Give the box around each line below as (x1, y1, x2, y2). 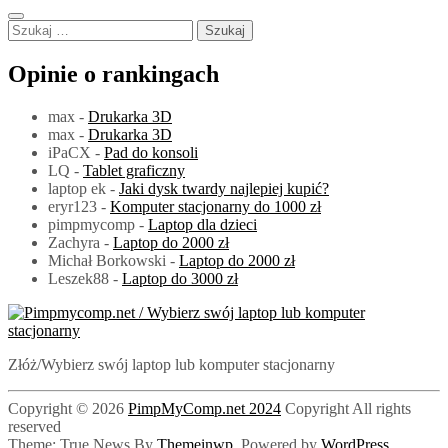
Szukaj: (7, 19, 54, 37)
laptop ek (48, 179, 106, 197)
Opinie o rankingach (8, 61, 219, 88)
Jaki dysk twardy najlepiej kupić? (119, 179, 329, 197)
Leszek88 (48, 269, 109, 287)
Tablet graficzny (83, 161, 185, 179)
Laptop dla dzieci (148, 215, 257, 233)
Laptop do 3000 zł (122, 269, 238, 287)
